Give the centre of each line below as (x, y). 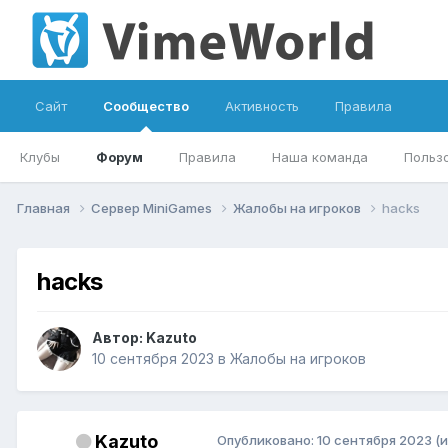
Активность (262, 106)
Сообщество (146, 106)
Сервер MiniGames (153, 207)
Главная (45, 207)
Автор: (119, 338)
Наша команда (320, 157)
